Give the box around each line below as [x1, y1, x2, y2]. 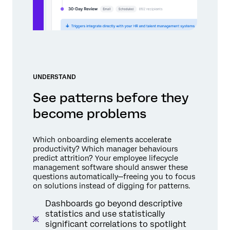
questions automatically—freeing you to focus [33, 172, 195, 181]
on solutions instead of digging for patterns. [33, 181, 190, 190]
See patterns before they [33, 89, 189, 105]
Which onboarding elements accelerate [33, 135, 171, 144]
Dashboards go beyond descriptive [45, 198, 182, 208]
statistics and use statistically [45, 208, 165, 219]
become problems [33, 105, 146, 121]
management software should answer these [33, 163, 188, 171]
